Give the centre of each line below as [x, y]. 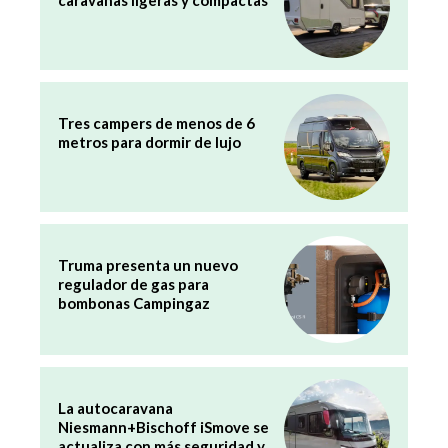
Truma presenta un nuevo [148, 265]
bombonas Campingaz [134, 303]
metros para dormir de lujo [149, 142]
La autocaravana [115, 407]
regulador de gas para [133, 284]
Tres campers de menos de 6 [156, 123]
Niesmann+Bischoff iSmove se [163, 426]
